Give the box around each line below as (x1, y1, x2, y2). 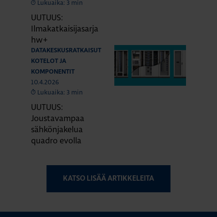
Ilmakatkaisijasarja (31, 23, 98, 34)
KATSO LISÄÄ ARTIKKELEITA (63, 175, 154, 183)
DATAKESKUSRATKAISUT (31, 47, 101, 54)
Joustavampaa (31, 113, 84, 124)
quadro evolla (31, 135, 81, 146)
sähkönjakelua (31, 124, 83, 135)
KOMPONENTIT (31, 69, 75, 76)
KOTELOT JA (31, 58, 66, 65)
